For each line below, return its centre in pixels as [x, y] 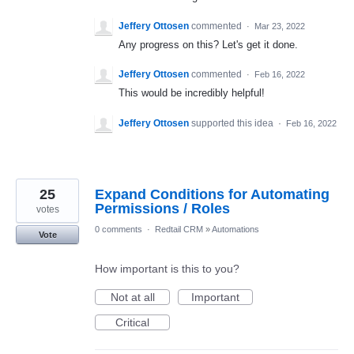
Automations [235, 229]
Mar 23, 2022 [280, 26]
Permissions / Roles [162, 208]
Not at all [132, 297]
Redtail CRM [179, 229]
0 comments [119, 229]
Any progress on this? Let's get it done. [208, 45]
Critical [132, 322]
